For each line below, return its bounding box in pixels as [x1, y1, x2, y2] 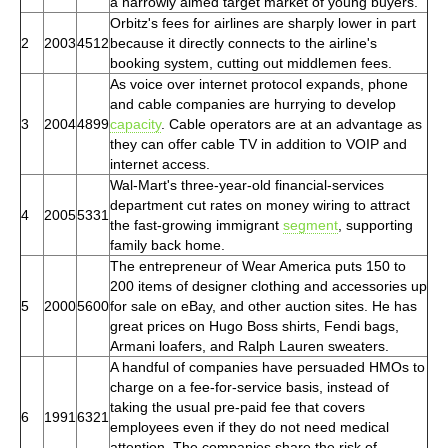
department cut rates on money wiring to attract [110, 196, 410, 213]
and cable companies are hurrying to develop [110, 95, 396, 112]
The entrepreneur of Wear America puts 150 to [110, 257, 406, 274]
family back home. [110, 236, 225, 253]
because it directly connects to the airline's [110, 34, 377, 51]
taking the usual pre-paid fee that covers [110, 398, 365, 415]
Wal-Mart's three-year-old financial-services [110, 176, 384, 193]
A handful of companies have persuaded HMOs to [110, 358, 425, 375]
